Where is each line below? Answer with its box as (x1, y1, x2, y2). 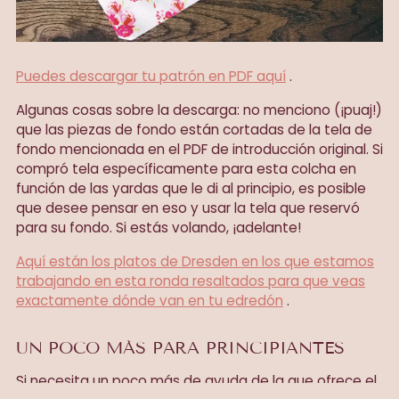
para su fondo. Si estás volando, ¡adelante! (16, 218, 301, 238)
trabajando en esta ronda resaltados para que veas (16, 272, 365, 291)
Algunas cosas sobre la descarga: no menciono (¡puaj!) (16, 101, 382, 120)
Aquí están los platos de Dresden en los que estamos (16, 252, 374, 272)
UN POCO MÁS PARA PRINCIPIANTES (16, 338, 345, 359)
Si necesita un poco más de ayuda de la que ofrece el (16, 371, 377, 391)
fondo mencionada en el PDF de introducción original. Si (16, 140, 383, 159)
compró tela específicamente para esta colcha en (16, 159, 356, 179)
